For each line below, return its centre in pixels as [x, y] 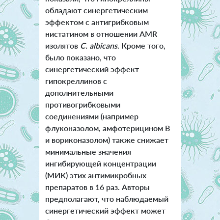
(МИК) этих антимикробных [96, 175]
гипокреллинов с [76, 81]
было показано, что [80, 57]
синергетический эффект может [105, 211]
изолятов [62, 46]
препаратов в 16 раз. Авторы [97, 187]
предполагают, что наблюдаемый [107, 199]
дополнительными [79, 93]
